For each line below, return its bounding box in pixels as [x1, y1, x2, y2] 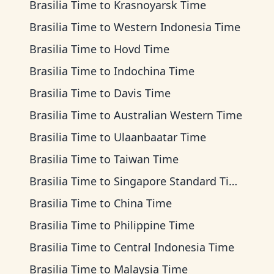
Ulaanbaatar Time [114, 130, 206, 144]
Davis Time [114, 86, 171, 100]
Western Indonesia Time [114, 20, 240, 34]
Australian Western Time [114, 108, 242, 122]
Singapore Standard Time [114, 174, 229, 188]
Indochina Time [114, 64, 194, 78]
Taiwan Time [114, 152, 179, 166]
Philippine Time [114, 218, 194, 232]
